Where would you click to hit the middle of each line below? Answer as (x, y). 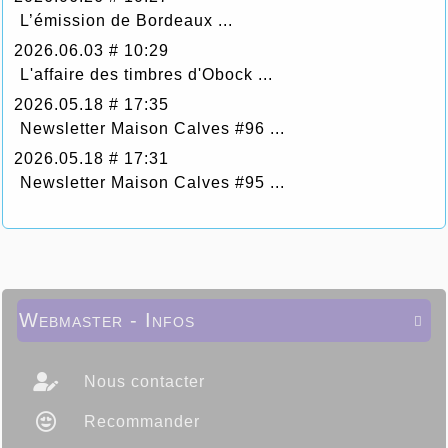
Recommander (139, 421)
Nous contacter (142, 381)
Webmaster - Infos (107, 319)
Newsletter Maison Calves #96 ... (152, 128)
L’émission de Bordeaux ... (126, 20)
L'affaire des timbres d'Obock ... (146, 74)
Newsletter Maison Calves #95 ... (152, 182)
